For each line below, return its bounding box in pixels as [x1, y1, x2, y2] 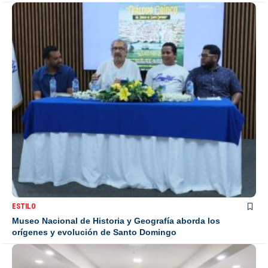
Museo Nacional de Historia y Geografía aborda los [12, 215, 220, 226]
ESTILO [12, 202, 36, 211]
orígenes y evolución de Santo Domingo [12, 227, 176, 237]
